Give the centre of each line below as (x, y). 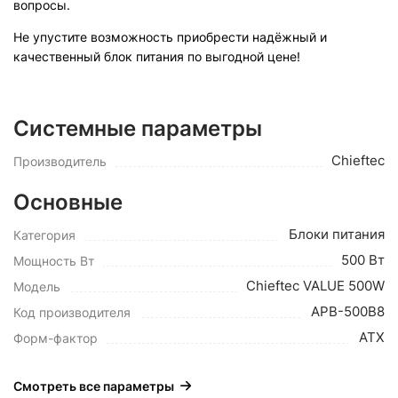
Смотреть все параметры (94, 386)
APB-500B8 (348, 311)
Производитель (60, 161)
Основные (68, 202)
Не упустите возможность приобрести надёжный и (170, 37)
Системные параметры (138, 128)
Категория (44, 235)
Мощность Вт (54, 261)
